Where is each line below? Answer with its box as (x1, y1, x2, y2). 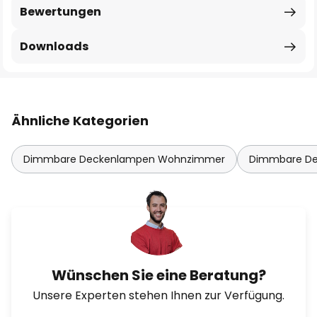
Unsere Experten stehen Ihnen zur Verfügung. (33, 287, 284, 304)
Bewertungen (20, 4, 101, 20)
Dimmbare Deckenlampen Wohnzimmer (23, 152, 225, 166)
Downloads (20, 38, 88, 54)
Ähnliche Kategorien (11, 112, 149, 129)
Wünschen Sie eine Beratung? (51, 265, 266, 285)
